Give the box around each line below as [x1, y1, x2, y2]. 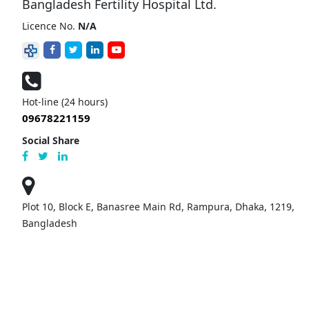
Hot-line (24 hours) [22, 94, 108, 108]
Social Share [22, 133, 79, 147]
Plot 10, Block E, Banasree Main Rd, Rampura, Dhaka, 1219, [22, 199, 295, 213]
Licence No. [22, 19, 78, 33]
